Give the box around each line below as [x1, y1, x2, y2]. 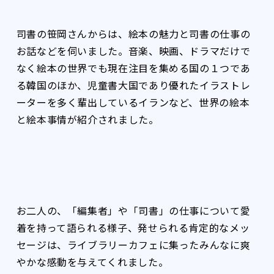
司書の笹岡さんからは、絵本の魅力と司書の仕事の [16, 26, 251, 41]
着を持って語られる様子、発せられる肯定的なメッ [16, 220, 250, 235]
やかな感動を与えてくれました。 [16, 254, 169, 269]
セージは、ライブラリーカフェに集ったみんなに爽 [16, 237, 251, 252]
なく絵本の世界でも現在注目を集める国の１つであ [16, 60, 251, 75]
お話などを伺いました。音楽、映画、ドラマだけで [16, 43, 251, 58]
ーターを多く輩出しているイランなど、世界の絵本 [16, 94, 250, 109]
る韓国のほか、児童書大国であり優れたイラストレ [16, 77, 251, 92]
